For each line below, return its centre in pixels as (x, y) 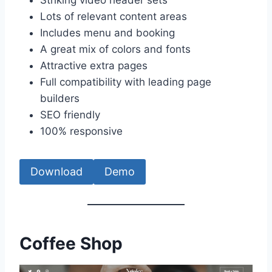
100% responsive (83, 131)
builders (60, 98)
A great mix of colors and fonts (117, 49)
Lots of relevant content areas (115, 16)
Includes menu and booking (109, 32)
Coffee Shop (71, 243)
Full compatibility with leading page (126, 82)
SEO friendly (70, 114)
